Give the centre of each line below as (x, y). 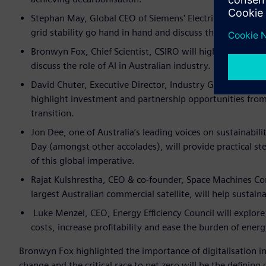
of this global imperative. (83, 161)
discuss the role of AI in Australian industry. (121, 66)
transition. (54, 113)
